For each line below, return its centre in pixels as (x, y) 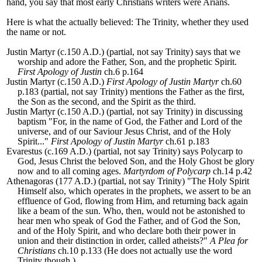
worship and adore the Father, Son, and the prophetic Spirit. (127, 62)
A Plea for (229, 241)
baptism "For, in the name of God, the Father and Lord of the (130, 122)
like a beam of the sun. (61, 211)
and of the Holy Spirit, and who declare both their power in (127, 231)
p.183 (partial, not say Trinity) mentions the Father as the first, (131, 92)
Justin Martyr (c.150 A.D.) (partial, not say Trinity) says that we (123, 52)
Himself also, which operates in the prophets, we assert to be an (135, 191)
